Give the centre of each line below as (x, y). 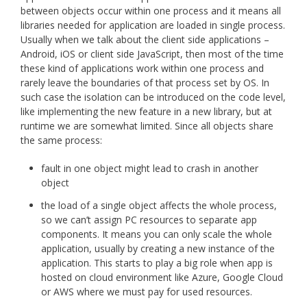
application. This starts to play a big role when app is (157, 262)
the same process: (61, 140)
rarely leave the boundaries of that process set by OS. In (145, 82)
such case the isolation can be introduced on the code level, (153, 97)
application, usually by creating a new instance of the (158, 248)
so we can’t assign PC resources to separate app (149, 219)
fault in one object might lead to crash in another (150, 168)
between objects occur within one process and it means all (151, 10)
